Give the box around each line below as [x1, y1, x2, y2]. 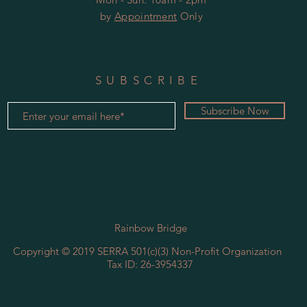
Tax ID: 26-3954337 [107, 258, 193, 271]
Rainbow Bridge [114, 221, 187, 234]
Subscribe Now [200, 104, 269, 117]
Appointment [114, 10, 177, 23]
